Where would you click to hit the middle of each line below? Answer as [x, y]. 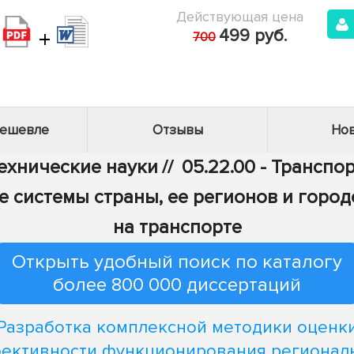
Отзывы [177, 130]
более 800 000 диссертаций [177, 285]
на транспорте [177, 227]
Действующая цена [240, 17]
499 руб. [253, 36]
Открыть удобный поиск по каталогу [177, 262]
